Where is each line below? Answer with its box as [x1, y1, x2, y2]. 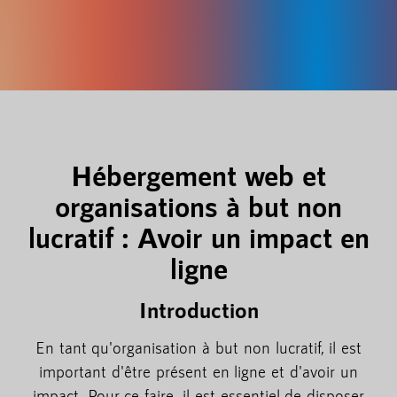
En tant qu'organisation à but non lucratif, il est [35, 337, 362, 357]
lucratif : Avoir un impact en [27, 219, 370, 253]
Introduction [138, 295, 259, 323]
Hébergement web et [71, 157, 326, 191]
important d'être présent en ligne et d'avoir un [39, 361, 358, 381]
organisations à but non [55, 188, 342, 222]
